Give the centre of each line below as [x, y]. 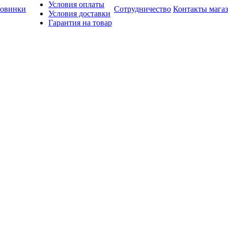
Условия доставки [79, 13]
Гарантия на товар [80, 23]
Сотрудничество [142, 9]
